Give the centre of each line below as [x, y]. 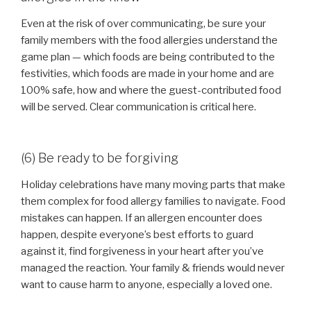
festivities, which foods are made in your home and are [148, 73]
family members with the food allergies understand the [149, 40]
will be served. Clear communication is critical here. [138, 107]
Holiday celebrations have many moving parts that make [153, 184]
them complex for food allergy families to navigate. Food [153, 201]
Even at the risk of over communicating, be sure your [143, 23]
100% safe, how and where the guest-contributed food [151, 90]
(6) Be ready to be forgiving [100, 158]
